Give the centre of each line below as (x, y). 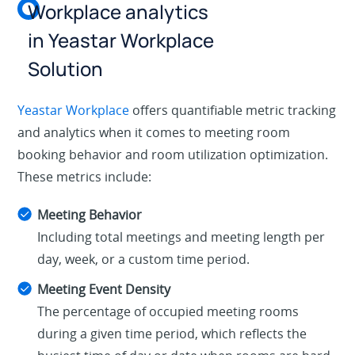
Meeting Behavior (90, 215)
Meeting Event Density (104, 290)
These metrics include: (85, 177)
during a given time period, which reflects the (172, 334)
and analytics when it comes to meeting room (154, 133)
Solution (66, 69)
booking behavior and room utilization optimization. (173, 155)
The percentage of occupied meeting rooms (168, 312)
